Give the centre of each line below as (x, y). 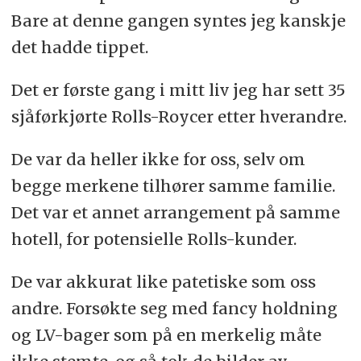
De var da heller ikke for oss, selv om (158, 160)
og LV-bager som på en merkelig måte (166, 335)
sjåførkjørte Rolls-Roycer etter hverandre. (178, 117)
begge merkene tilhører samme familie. (173, 186)
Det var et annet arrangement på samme (175, 213)
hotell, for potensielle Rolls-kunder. (154, 239)
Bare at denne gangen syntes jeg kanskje (178, 21)
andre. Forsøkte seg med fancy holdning (174, 309)
